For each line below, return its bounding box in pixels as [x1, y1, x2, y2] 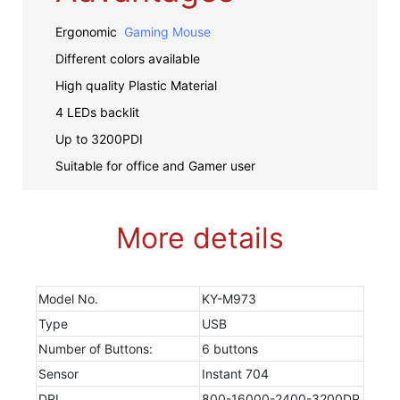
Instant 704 [201, 365, 269, 381]
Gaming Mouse [123, 23, 211, 39]
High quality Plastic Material [54, 77, 221, 93]
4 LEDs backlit [54, 104, 139, 120]
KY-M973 [201, 290, 256, 306]
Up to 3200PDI [54, 130, 146, 146]
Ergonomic [54, 23, 124, 39]
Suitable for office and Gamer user [54, 157, 259, 173]
